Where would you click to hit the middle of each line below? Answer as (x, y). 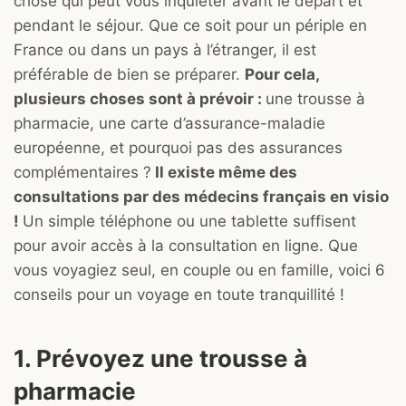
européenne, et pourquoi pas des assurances (178, 148)
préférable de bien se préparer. (129, 75)
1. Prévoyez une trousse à (160, 359)
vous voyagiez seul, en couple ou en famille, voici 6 (199, 271)
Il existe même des (224, 173)
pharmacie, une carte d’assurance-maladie (169, 124)
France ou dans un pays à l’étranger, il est (165, 50)
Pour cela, (282, 75)
